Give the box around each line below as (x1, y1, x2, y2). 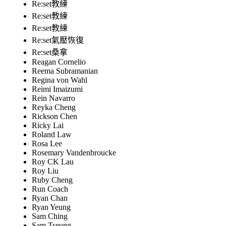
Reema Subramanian (32, 67, 98, 76)
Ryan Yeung (32, 203, 71, 212)
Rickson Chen (32, 112, 77, 121)
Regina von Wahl (32, 76, 87, 85)
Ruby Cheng (32, 176, 73, 185)
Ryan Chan (32, 194, 68, 203)
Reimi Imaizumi (32, 85, 83, 94)
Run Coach (32, 185, 68, 194)
